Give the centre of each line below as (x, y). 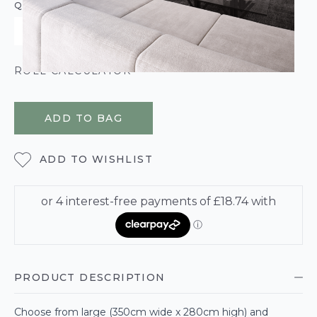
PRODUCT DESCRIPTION (90, 277)
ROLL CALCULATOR (73, 71)
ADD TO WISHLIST (96, 159)
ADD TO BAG (83, 118)
